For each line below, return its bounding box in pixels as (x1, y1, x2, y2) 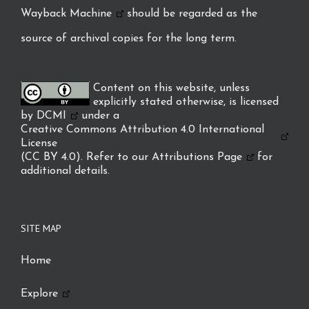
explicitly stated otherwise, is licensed (93, 97, 279, 108)
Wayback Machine (21, 8, 112, 19)
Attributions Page (152, 152, 242, 163)
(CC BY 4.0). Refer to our (21, 152, 152, 163)
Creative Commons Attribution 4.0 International (21, 124, 264, 135)
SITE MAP (21, 222, 61, 235)
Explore (21, 288, 58, 299)
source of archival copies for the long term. (21, 33, 237, 44)
